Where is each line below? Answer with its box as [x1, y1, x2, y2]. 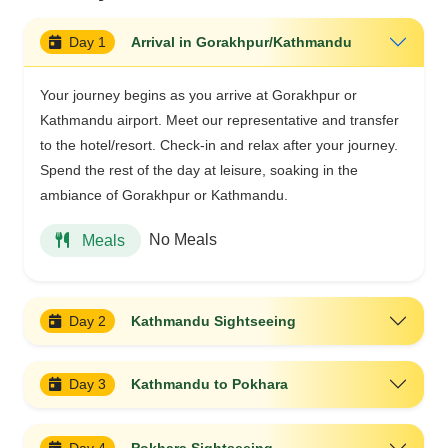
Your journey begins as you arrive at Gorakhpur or [40, 86, 357, 103]
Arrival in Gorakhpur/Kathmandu [131, 33, 353, 50]
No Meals [149, 231, 217, 249]
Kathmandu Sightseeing [131, 312, 297, 329]
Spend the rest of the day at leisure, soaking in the [40, 161, 358, 178]
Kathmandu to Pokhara [131, 376, 289, 393]
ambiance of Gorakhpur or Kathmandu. [40, 186, 288, 203]
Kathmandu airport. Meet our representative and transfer [40, 111, 399, 128]
